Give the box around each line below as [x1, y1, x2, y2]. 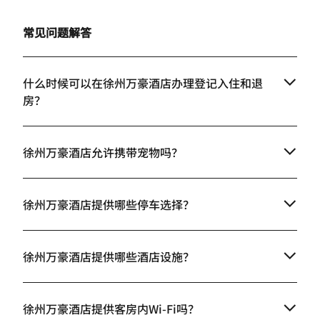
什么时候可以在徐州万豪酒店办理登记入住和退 [23, 74, 263, 92]
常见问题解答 [23, 24, 91, 41]
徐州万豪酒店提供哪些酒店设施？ [23, 248, 194, 266]
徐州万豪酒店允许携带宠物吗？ [23, 144, 183, 161]
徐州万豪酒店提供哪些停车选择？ [23, 196, 194, 214]
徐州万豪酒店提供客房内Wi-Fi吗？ [23, 300, 199, 318]
